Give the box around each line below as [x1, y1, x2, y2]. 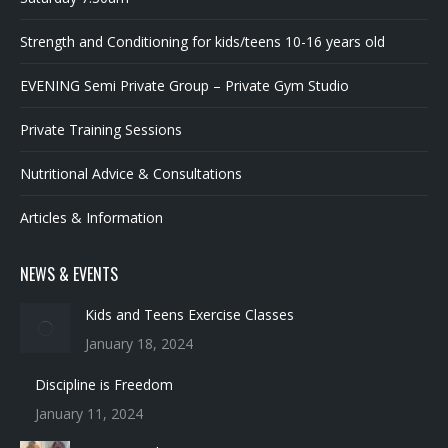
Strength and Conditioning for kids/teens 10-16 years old [20, 32, 385, 52]
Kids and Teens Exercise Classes [35, 305, 244, 325]
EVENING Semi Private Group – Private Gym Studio [20, 76, 349, 96]
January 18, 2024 [35, 334, 143, 354]
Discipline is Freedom [35, 373, 173, 393]
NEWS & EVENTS [20, 262, 118, 287]
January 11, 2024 [35, 402, 143, 422]
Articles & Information [20, 208, 163, 228]
